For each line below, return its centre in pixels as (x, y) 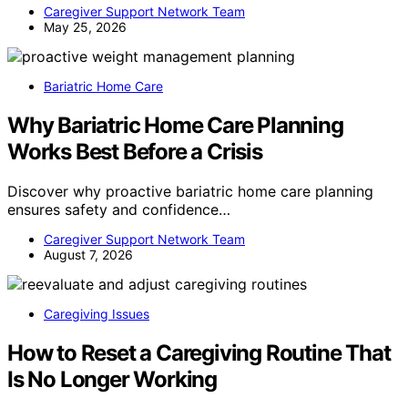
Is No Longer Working (112, 380)
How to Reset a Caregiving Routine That (199, 353)
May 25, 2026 (85, 26)
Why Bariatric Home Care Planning (175, 125)
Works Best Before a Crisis (135, 151)
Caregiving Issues (97, 314)
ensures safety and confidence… (119, 210)
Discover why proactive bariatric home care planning (190, 192)
